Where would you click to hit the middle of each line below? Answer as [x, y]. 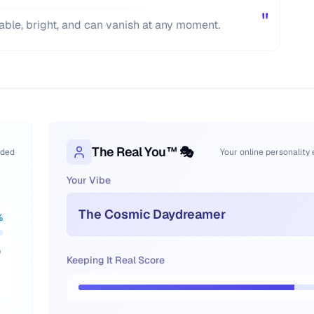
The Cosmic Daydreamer [152, 214]
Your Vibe [89, 180]
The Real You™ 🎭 [143, 152]
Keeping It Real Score [116, 260]
